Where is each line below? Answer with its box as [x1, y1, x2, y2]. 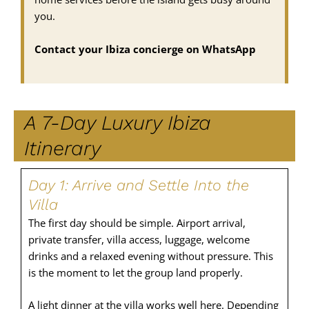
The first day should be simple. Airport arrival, [28, 215, 246, 230]
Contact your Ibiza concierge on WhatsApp [34, 41, 256, 56]
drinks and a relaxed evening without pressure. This [28, 248, 273, 263]
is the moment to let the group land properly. [28, 265, 243, 279]
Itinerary [23, 136, 101, 160]
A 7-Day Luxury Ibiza [23, 110, 211, 134]
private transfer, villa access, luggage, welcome [28, 232, 250, 246]
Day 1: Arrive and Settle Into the [28, 176, 249, 194]
